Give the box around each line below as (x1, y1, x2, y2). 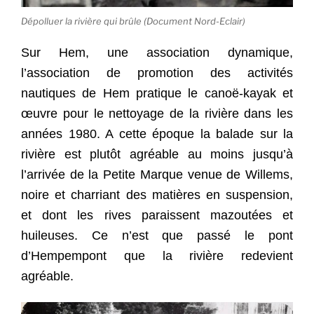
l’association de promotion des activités (21, 65, 293, 80)
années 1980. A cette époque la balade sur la (21, 126, 293, 141)
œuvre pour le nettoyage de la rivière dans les (21, 106, 293, 121)
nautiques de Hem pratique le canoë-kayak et (21, 86, 293, 100)
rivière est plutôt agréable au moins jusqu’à (21, 146, 293, 161)
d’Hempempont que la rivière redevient (21, 248, 293, 263)
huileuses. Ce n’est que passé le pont (21, 228, 293, 243)
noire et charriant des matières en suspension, (21, 187, 293, 202)
